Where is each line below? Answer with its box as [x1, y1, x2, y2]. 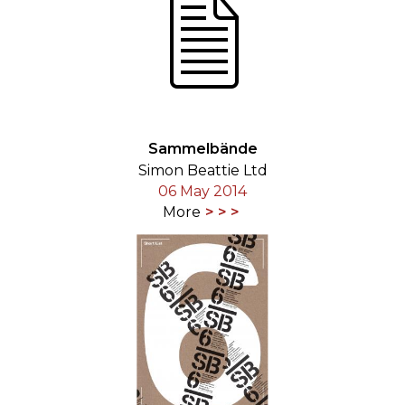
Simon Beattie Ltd [137, 161, 268, 179]
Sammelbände [147, 139, 258, 157]
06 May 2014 [158, 182, 247, 200]
